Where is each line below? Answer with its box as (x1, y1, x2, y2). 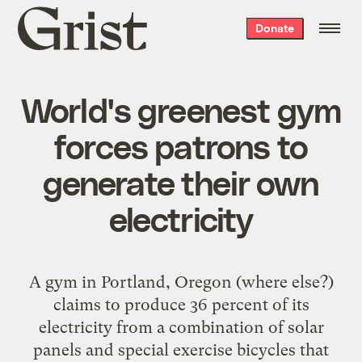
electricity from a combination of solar (38, 317, 324, 337)
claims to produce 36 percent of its (53, 294, 309, 314)
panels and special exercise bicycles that (33, 339, 329, 360)
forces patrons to (54, 124, 308, 166)
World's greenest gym (20, 88, 342, 129)
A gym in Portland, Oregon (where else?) (28, 271, 334, 292)
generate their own (43, 161, 319, 202)
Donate (255, 21, 294, 35)
